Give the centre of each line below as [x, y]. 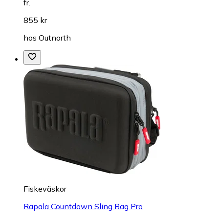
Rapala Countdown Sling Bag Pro [83, 206]
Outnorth [55, 37]
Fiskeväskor [45, 188]
